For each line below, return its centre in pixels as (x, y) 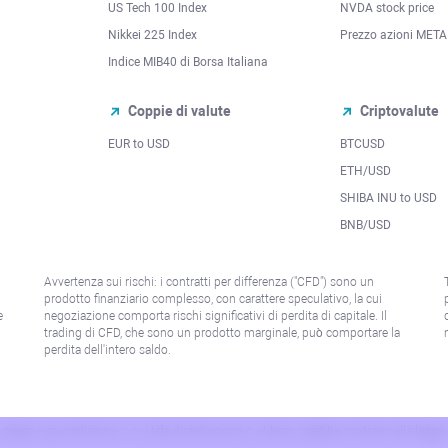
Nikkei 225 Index (152, 34)
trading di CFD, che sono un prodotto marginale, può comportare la (221, 332)
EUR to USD (139, 143)
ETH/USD (365, 170)
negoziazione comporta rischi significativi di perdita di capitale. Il (215, 315)
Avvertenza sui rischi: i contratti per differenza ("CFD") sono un (208, 281)
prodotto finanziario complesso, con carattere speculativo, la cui (212, 298)
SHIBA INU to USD (388, 197)
